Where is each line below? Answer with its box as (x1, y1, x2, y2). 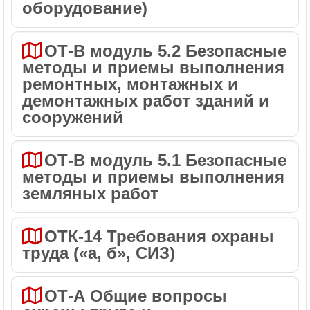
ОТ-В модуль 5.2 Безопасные (44, 42, 286, 60)
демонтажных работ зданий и (22, 91, 269, 110)
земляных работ (22, 184, 158, 203)
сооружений (22, 108, 123, 127)
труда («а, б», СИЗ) (22, 244, 175, 262)
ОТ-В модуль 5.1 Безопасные (44, 151, 286, 170)
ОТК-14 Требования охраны (44, 227, 274, 246)
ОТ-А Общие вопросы (44, 286, 90, 305)
